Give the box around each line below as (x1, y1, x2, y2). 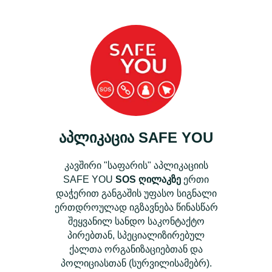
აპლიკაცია (59, 129, 138, 146)
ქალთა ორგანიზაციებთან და (69, 243, 203, 254)
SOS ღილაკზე (115, 174, 181, 185)
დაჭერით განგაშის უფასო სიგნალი (55, 188, 217, 199)
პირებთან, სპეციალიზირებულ (67, 229, 205, 240)
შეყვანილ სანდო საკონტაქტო (67, 216, 205, 226)
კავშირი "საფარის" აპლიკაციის (64, 160, 208, 171)
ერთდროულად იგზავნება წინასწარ (54, 202, 218, 212)
